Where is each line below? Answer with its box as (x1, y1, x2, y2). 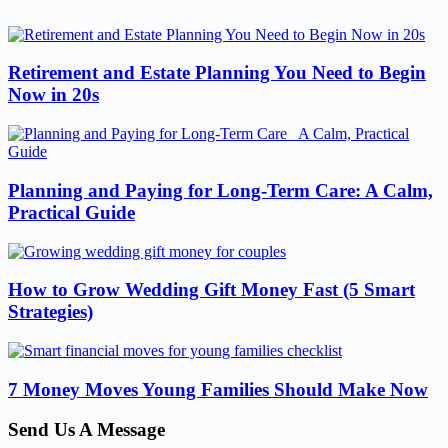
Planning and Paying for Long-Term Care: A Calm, (8, 179, 433, 201)
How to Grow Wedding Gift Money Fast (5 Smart (8, 279, 415, 301)
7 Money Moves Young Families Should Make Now (8, 378, 428, 400)
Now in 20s (8, 84, 99, 106)
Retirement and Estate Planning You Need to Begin (8, 62, 426, 84)
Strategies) (8, 301, 93, 323)
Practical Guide (8, 201, 135, 223)
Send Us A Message (8, 419, 165, 441)
